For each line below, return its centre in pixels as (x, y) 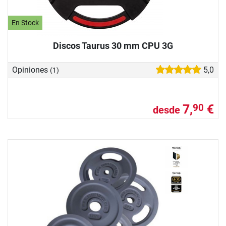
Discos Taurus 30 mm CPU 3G (113, 45)
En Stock (25, 23)
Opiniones (31, 70)
